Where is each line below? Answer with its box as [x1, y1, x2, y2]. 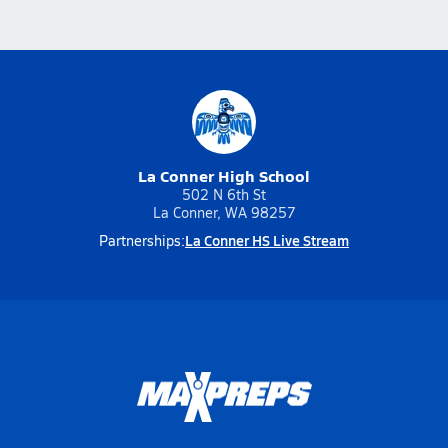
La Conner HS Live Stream [185, 230, 349, 250]
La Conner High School [138, 164, 310, 187]
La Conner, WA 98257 [152, 203, 296, 222]
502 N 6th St [182, 185, 266, 204]
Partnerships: [99, 231, 185, 250]
